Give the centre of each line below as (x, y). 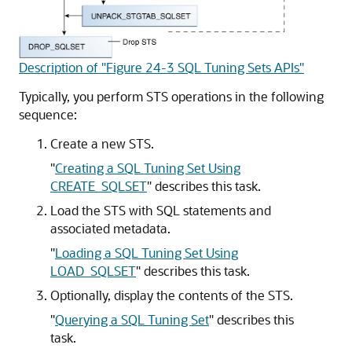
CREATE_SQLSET (99, 185)
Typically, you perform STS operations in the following (171, 96)
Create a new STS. (102, 143)
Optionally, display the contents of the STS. (172, 295)
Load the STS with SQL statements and (161, 210)
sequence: (48, 114)
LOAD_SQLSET (93, 270)
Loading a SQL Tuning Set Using (147, 252)
